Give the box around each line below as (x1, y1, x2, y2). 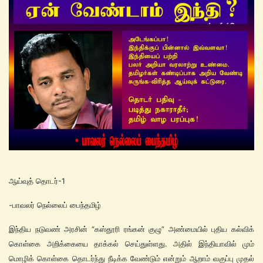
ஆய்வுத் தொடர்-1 (9, 176, 65, 186)
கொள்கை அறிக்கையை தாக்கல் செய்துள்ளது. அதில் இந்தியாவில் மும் (9, 239, 254, 248)
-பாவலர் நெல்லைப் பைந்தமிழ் (9, 200, 101, 210)
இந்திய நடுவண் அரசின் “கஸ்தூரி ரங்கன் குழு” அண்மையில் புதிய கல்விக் (9, 224, 254, 234)
